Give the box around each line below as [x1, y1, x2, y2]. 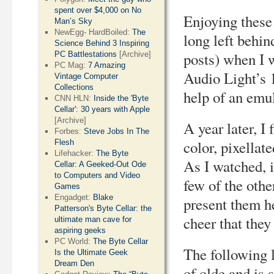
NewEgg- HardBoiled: [54, 28, 133, 37]
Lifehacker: [54, 149, 97, 158]
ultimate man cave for [54, 215, 132, 224]
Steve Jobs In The [84, 127, 150, 136]
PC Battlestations [54, 50, 117, 59]
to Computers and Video [54, 171, 141, 180]
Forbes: [54, 127, 84, 136]
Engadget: [54, 193, 94, 202]
